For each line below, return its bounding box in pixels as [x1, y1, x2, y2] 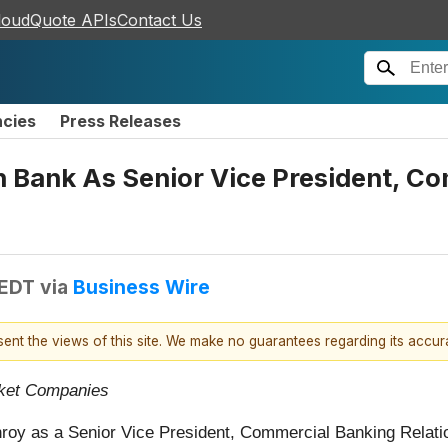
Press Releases [60, 111, 181, 131]
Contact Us [117, 10, 202, 30]
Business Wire [73, 274, 210, 299]
